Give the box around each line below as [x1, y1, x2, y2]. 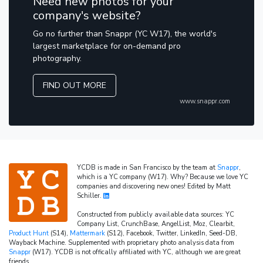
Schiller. [77, 191, 103, 201]
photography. [33, 53, 82, 65]
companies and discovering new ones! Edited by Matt [77, 182, 231, 191]
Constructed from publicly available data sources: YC [77, 210, 234, 220]
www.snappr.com [180, 97, 230, 106]
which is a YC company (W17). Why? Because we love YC [77, 173, 248, 182]
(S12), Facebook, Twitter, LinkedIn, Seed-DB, [105, 229, 237, 238]
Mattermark [70, 229, 105, 238]
